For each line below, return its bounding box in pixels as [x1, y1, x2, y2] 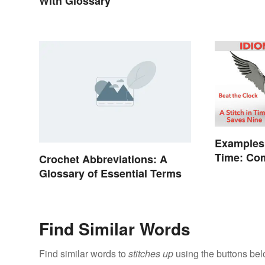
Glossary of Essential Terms [39, 165, 182, 181]
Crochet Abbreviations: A [39, 151, 167, 167]
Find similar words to [39, 246, 128, 260]
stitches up [128, 246, 173, 260]
